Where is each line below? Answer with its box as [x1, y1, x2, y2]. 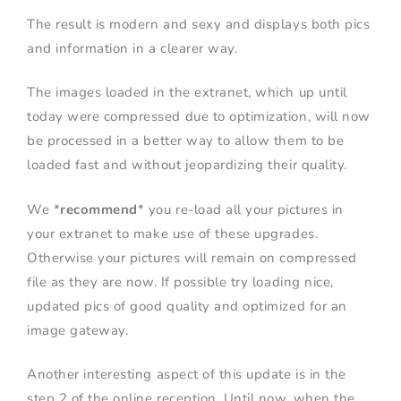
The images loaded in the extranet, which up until [27, 83, 347, 102]
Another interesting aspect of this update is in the [27, 365, 346, 384]
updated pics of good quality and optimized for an [27, 296, 347, 315]
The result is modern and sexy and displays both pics [27, 14, 371, 33]
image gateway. [27, 320, 129, 339]
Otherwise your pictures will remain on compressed [27, 248, 357, 267]
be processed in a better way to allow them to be [27, 132, 345, 150]
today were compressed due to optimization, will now [27, 107, 371, 126]
